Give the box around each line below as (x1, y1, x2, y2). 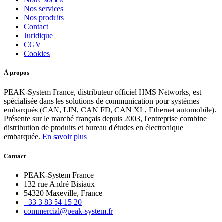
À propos (4, 68, 29, 76)
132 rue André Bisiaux (24, 180, 95, 189)
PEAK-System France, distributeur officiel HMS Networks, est (4, 88, 201, 97)
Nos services (24, 4, 63, 13)
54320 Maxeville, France (24, 189, 102, 198)
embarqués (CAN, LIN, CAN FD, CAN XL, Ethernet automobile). (4, 106, 216, 114)
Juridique (24, 31, 53, 40)
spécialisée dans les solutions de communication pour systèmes (4, 97, 199, 106)
